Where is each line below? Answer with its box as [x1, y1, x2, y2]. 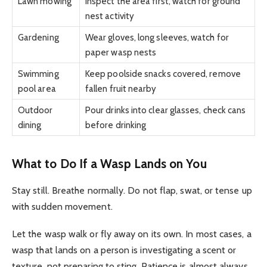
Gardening [18, 31, 59, 43]
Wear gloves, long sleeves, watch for [85, 31, 229, 43]
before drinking [85, 119, 147, 131]
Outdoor [18, 104, 53, 116]
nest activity [85, 10, 135, 21]
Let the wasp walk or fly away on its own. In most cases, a [12, 228, 252, 240]
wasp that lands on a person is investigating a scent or [12, 244, 237, 256]
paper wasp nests [85, 46, 157, 58]
